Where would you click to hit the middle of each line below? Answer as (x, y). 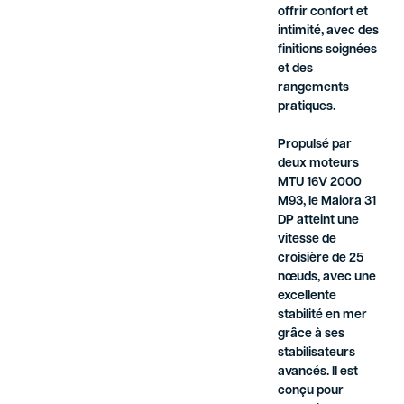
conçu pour (311, 391)
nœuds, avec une (327, 278)
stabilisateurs (317, 353)
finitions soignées (328, 50)
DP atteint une (319, 221)
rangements (314, 88)
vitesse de (308, 240)
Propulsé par (315, 145)
